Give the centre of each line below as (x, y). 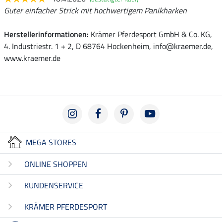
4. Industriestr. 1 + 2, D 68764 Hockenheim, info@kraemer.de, (109, 46)
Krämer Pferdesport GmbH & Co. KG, (150, 34)
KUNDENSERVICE (54, 186)
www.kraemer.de (32, 58)
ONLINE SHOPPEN (56, 164)
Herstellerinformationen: (46, 34)
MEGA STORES (51, 142)
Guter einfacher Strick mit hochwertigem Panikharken (95, 10)
